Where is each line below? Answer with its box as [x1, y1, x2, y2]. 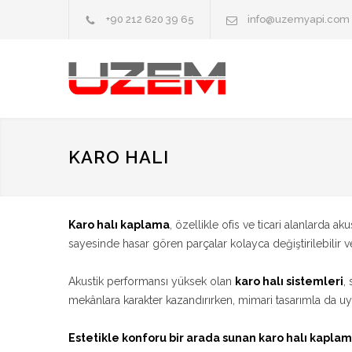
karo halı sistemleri [235, 275, 343, 288]
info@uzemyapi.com [247, 13, 350, 25]
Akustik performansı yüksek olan [68, 275, 235, 288]
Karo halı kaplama [68, 218, 170, 231]
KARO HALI [68, 147, 169, 167]
